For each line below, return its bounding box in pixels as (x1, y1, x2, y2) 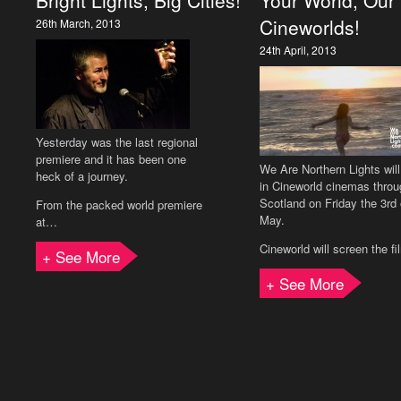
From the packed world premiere (36, 196, 202, 213)
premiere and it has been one (36, 150, 186, 167)
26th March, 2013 (36, 15, 121, 30)
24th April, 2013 (260, 42, 337, 57)
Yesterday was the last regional (36, 133, 198, 150)
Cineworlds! (260, 13, 360, 40)
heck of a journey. (36, 167, 128, 184)
